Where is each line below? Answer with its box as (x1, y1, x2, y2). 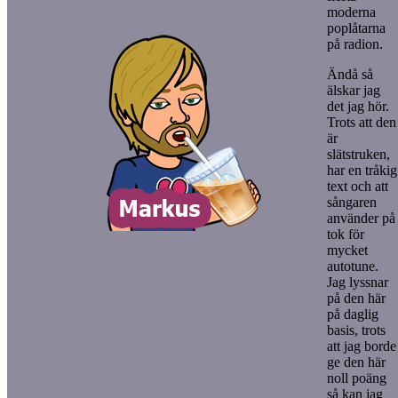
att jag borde (327, 338, 396, 354)
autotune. (327, 258, 378, 274)
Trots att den (327, 114, 396, 130)
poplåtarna (327, 20, 386, 36)
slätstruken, (327, 146, 390, 162)
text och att (327, 178, 388, 194)
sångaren (327, 194, 377, 210)
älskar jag (327, 82, 380, 98)
